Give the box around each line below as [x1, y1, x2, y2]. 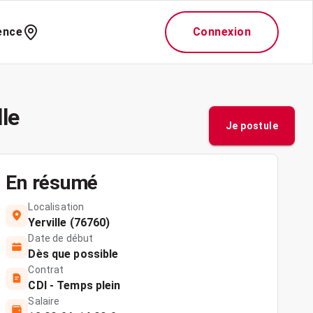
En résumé [6, 171, 99, 194]
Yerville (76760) [28, 216, 110, 229]
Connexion [192, 25, 251, 38]
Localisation [28, 201, 85, 212]
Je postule [226, 120, 278, 131]
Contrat [28, 264, 64, 275]
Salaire [28, 296, 60, 307]
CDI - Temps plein [28, 279, 121, 292]
